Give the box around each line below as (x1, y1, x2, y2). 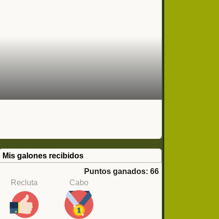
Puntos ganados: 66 (84, 167, 159, 175)
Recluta (11, 178, 38, 187)
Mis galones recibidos (2, 152, 84, 160)
